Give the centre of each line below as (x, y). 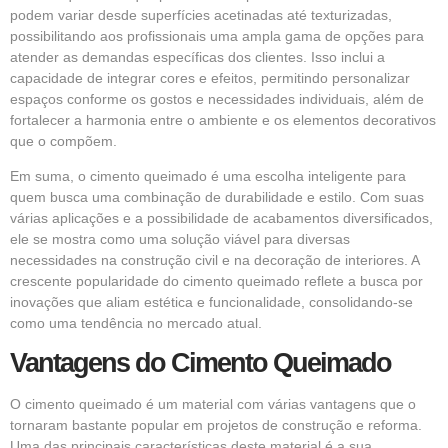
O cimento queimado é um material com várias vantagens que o (213, 403)
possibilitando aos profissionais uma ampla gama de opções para (217, 35)
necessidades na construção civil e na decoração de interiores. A (214, 260)
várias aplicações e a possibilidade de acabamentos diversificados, (221, 218)
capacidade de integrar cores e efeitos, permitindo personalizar (210, 77)
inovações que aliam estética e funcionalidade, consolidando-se (211, 302)
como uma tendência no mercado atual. (136, 323)
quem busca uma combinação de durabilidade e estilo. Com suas (217, 197)
